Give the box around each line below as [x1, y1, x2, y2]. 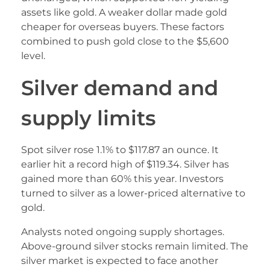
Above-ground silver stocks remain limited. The [21, 240, 248, 253]
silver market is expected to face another [21, 255, 218, 267]
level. [21, 49, 45, 61]
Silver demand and [21, 75, 218, 100]
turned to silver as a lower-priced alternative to [21, 187, 245, 199]
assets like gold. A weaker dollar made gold [21, 6, 227, 18]
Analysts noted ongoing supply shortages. [21, 226, 224, 238]
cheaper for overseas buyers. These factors [21, 20, 224, 33]
